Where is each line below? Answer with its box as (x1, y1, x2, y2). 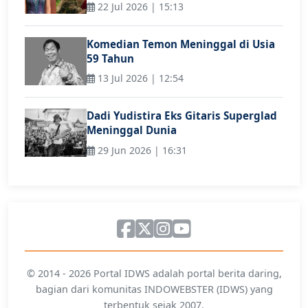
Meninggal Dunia (87, 123, 177, 137)
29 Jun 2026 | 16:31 (95, 143, 187, 157)
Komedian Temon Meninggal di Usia (87, 36, 275, 51)
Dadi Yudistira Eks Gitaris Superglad (87, 109, 277, 123)
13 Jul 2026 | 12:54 (95, 71, 184, 85)
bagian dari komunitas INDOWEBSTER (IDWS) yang (35, 282, 273, 296)
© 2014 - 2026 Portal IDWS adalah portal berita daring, (26, 266, 282, 280)
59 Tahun (87, 51, 134, 65)
